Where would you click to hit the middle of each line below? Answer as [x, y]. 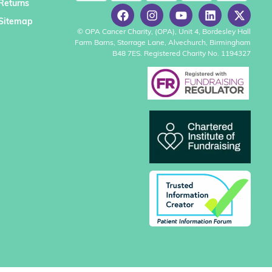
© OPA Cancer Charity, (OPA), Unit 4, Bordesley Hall [164, 32]
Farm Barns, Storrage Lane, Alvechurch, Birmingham [163, 43]
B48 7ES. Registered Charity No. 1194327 [182, 54]
